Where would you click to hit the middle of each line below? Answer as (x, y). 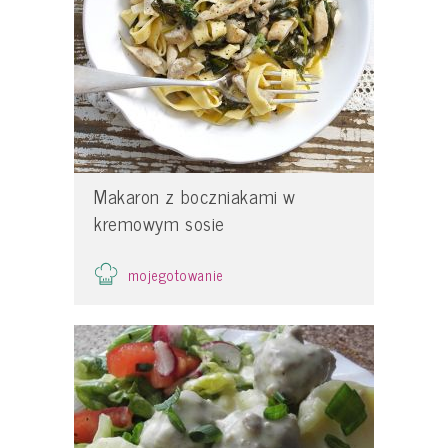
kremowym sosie (159, 222)
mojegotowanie (176, 275)
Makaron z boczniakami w (195, 195)
